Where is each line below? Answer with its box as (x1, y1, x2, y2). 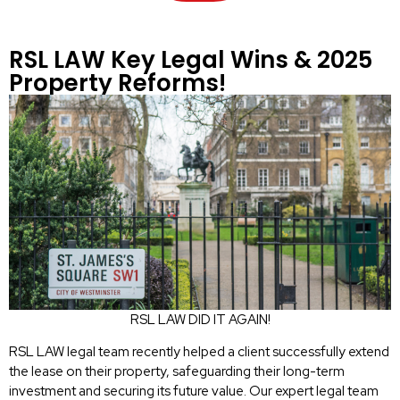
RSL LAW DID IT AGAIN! (129, 310, 271, 329)
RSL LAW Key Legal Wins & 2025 (9, 43, 372, 76)
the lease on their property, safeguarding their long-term (9, 362, 345, 381)
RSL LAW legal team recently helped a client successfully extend (9, 343, 389, 362)
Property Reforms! (9, 66, 226, 99)
